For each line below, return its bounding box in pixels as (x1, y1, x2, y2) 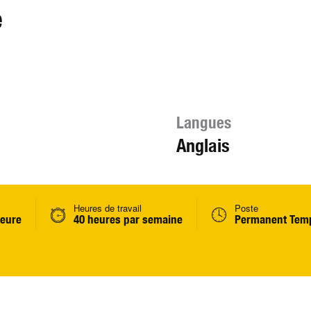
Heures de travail (74, 201, 142, 215)
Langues (176, 113, 231, 132)
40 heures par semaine (74, 212, 183, 226)
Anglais (176, 135, 230, 156)
